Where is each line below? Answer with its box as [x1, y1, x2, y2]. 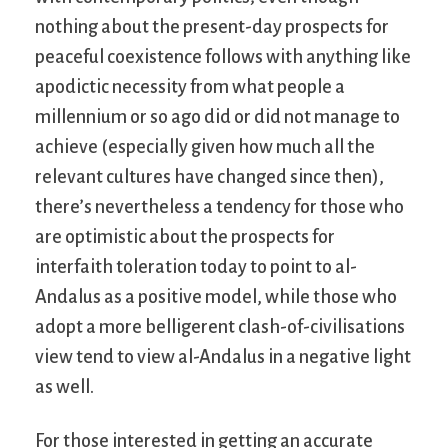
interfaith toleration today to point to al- [35, 257, 357, 278]
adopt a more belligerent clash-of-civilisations [35, 317, 405, 338]
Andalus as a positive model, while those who [35, 287, 397, 308]
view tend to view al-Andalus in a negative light [35, 347, 411, 368]
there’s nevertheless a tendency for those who [35, 197, 404, 218]
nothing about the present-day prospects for [35, 17, 389, 38]
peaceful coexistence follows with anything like [35, 47, 411, 68]
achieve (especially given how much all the [35, 137, 375, 158]
